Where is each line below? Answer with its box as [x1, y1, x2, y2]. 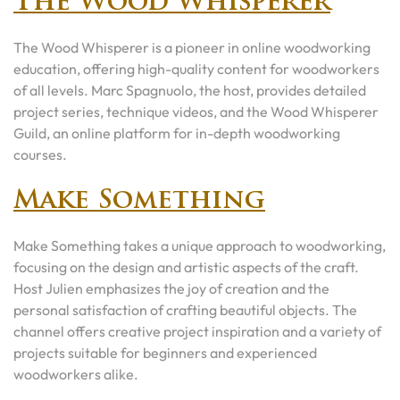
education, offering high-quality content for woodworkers [13, 60, 379, 78]
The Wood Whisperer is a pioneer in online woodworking [13, 38, 371, 56]
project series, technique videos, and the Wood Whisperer [13, 103, 379, 121]
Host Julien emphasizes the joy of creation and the [13, 279, 329, 297]
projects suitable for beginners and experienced [13, 344, 317, 362]
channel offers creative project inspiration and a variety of [13, 322, 381, 340]
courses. [13, 146, 67, 163]
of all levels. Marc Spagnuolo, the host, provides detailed [13, 81, 366, 99]
